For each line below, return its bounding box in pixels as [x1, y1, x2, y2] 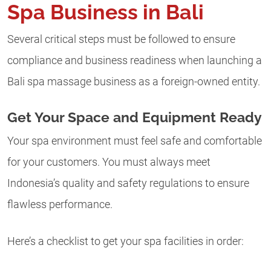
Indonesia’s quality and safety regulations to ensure [7, 177, 249, 189]
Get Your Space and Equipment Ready [7, 108, 262, 125]
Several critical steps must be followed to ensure [7, 33, 235, 46]
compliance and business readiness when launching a [7, 54, 262, 67]
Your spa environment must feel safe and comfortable [7, 134, 262, 147]
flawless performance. [7, 198, 113, 211]
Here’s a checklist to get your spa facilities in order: [7, 235, 244, 248]
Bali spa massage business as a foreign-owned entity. [7, 76, 260, 88]
